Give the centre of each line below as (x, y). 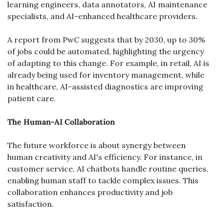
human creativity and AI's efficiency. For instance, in (105, 157)
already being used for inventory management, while (106, 75)
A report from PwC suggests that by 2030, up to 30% (106, 40)
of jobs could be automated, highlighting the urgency (106, 51)
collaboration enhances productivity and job (90, 192)
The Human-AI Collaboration (61, 122)
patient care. (32, 98)
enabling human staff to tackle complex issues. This (103, 180)
